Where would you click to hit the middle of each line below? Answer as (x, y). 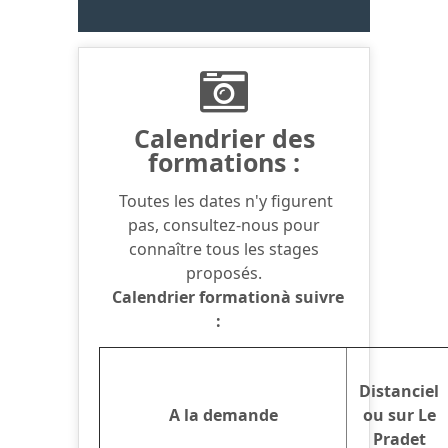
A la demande (223, 414)
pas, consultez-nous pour (224, 224)
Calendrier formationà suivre (228, 296)
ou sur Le (399, 414)
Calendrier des (224, 137)
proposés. (224, 272)
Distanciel (399, 390)
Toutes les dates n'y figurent (224, 200)
